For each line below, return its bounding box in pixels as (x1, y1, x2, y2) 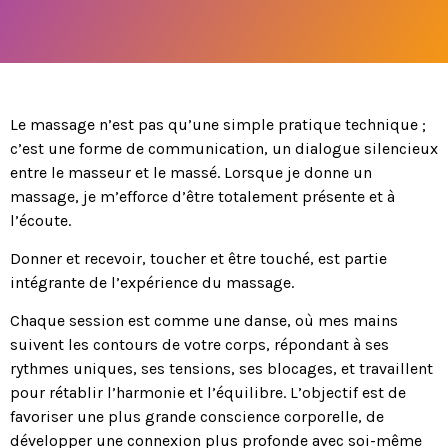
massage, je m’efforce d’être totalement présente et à (10, 186, 395, 206)
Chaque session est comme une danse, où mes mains (10, 311, 398, 331)
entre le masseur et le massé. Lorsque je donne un (10, 162, 372, 182)
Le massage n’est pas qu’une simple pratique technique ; (10, 114, 426, 134)
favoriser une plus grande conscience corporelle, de (10, 407, 384, 427)
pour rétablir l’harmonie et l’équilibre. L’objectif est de (10, 383, 406, 403)
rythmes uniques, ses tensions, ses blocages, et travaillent (10, 359, 433, 379)
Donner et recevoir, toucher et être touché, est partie (10, 249, 387, 269)
